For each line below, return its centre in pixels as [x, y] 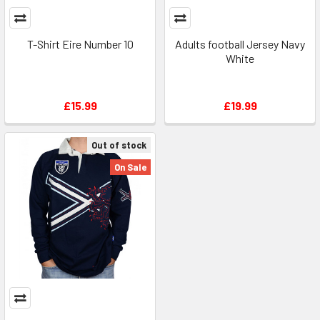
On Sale [130, 167]
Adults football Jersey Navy [240, 44]
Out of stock [119, 145]
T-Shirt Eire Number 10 [80, 44]
